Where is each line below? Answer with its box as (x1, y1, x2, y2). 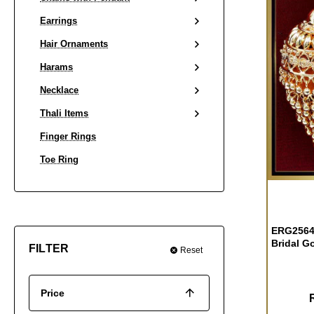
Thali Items (40, 108, 88, 118)
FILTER (29, 242, 69, 254)
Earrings (40, 15, 77, 26)
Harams (40, 62, 73, 72)
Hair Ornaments (40, 39, 108, 49)
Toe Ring (40, 154, 78, 165)
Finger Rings (40, 131, 96, 142)
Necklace (40, 85, 78, 95)
